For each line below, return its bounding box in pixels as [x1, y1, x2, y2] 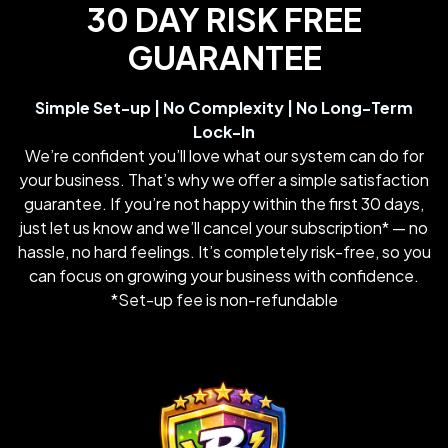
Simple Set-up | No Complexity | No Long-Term [35, 96, 413, 118]
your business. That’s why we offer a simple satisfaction [19, 168, 429, 190]
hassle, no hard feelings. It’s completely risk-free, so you [17, 240, 431, 262]
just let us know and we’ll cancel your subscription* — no [20, 216, 428, 238]
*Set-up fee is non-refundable [110, 288, 338, 310]
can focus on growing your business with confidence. [29, 264, 419, 286]
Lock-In [193, 120, 255, 142]
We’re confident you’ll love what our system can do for [24, 144, 424, 166]
